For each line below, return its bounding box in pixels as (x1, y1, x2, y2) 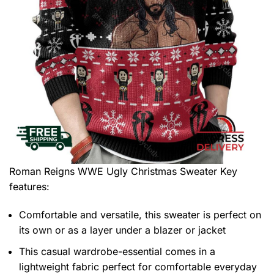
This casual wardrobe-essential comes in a (19, 245, 215, 257)
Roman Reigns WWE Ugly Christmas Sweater (9, 165, 220, 178)
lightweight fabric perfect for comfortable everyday (19, 260, 257, 273)
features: (9, 180, 50, 193)
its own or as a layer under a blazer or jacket (19, 224, 226, 237)
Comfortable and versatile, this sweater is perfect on (19, 209, 261, 221)
